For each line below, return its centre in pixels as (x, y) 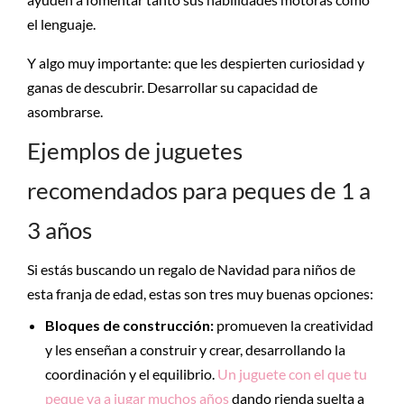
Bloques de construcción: (131, 325)
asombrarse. (65, 111)
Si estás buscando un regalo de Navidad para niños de (191, 269)
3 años (60, 230)
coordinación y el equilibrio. (131, 374)
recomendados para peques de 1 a (199, 190)
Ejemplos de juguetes (135, 151)
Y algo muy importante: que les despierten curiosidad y (196, 63)
